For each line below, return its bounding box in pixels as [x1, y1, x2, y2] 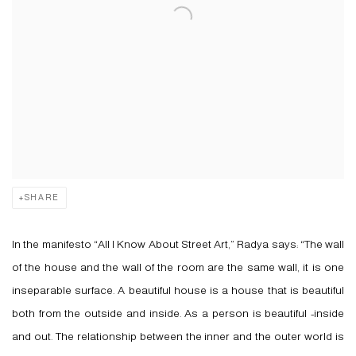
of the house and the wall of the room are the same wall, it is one [12, 261, 344, 273]
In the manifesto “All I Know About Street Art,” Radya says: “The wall [12, 238, 344, 250]
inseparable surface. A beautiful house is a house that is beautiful [12, 284, 344, 296]
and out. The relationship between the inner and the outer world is [12, 331, 344, 342]
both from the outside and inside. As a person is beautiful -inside [12, 308, 344, 319]
